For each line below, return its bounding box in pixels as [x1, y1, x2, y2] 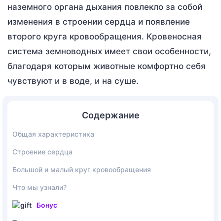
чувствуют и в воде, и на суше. [7, 75, 139, 86]
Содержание [81, 110, 140, 120]
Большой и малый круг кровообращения [12, 165, 151, 174]
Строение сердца [12, 147, 73, 156]
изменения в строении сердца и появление [7, 16, 190, 27]
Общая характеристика [12, 129, 94, 138]
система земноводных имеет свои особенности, [7, 46, 211, 56]
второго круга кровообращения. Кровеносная [7, 31, 202, 41]
